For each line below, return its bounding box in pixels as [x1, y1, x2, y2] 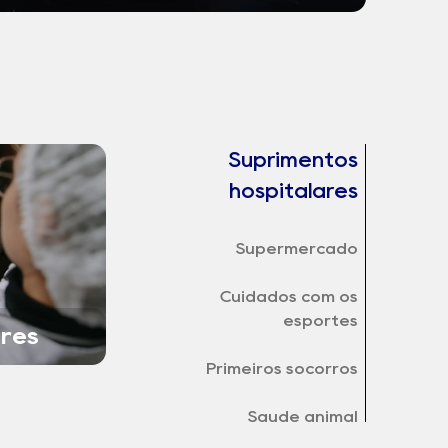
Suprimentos [227, 150, 358, 170]
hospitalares [228, 181, 358, 201]
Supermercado [235, 241, 358, 257]
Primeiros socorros [205, 361, 358, 377]
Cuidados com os [219, 289, 358, 305]
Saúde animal [247, 409, 358, 425]
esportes [282, 313, 358, 329]
